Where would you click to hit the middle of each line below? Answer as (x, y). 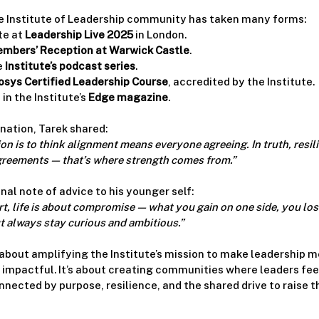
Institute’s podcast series (70, 66)
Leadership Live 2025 (79, 34)
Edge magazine (128, 97)
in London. (160, 34)
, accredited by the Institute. (241, 81)
